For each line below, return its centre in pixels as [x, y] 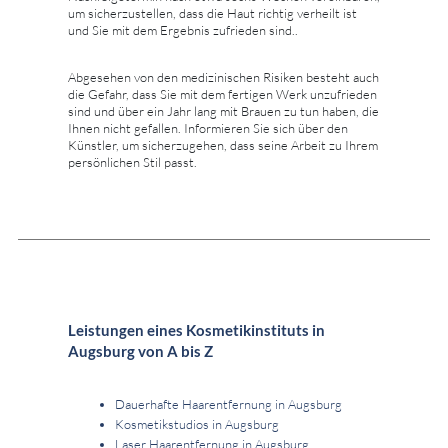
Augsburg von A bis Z [140, 351]
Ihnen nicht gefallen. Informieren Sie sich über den [208, 128]
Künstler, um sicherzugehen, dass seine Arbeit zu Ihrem [223, 145]
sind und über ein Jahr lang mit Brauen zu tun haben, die [223, 111]
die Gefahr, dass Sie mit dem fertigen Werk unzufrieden [222, 94]
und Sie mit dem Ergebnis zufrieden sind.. [183, 30]
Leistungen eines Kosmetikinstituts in [196, 330]
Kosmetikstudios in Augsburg [197, 424]
